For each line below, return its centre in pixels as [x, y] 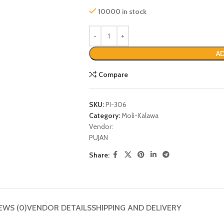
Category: [104, 115]
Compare [113, 74]
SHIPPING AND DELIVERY [136, 207]
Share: [99, 155]
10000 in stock [122, 11]
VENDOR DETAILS [59, 207]
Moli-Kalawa [140, 115]
